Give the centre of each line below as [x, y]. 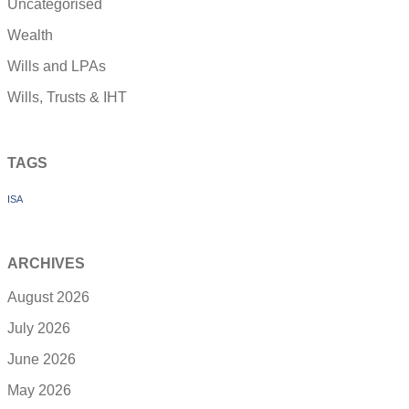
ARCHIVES [46, 263]
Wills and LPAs [57, 67]
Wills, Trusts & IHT [67, 98]
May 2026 [39, 390]
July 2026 [39, 328]
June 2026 [42, 359]
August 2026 [48, 297]
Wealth [30, 36]
